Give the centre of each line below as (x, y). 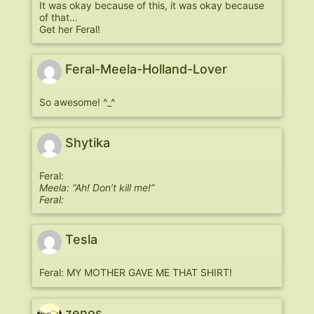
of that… (59, 17)
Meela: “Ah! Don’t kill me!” (97, 187)
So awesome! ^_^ (77, 102)
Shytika (88, 142)
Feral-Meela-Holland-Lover (146, 69)
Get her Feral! (70, 29)
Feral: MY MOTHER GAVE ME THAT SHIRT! (136, 273)
